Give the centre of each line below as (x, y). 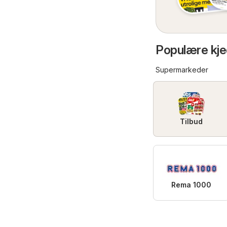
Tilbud (192, 121)
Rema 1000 (192, 184)
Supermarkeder (182, 69)
